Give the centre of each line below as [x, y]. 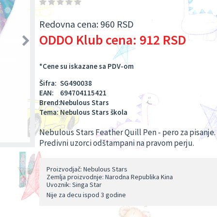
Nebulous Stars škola [94, 112]
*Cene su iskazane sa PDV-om [87, 66]
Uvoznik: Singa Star [74, 185]
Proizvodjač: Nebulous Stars [87, 169]
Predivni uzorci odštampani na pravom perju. [117, 143]
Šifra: [48, 83]
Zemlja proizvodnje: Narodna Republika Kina [110, 177]
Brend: [50, 102]
